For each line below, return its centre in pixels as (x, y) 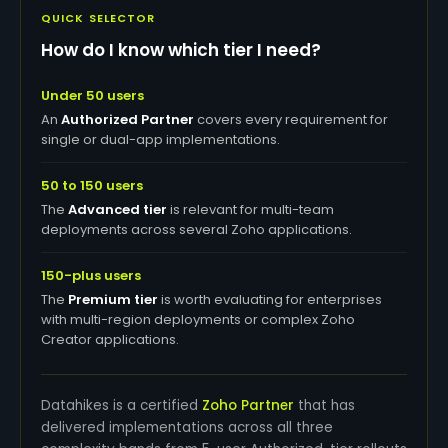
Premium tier (113, 299)
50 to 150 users (92, 185)
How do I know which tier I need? (181, 50)
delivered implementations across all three (187, 427)
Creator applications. (110, 339)
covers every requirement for (291, 119)
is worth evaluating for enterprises (270, 299)
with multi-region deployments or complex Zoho (198, 319)
